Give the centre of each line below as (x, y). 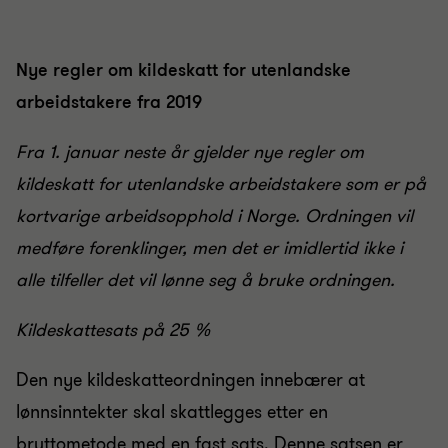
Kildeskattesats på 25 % (113, 330)
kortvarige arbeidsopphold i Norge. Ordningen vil (214, 216)
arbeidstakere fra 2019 (109, 102)
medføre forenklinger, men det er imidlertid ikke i (209, 248)
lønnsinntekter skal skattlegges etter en (172, 412)
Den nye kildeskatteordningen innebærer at (190, 380)
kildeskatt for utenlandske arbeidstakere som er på (221, 184)
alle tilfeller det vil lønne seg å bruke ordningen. (205, 280)
